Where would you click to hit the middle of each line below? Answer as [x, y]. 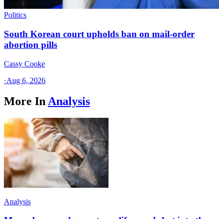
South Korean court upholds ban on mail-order [99, 34]
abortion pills [31, 45]
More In [25, 101]
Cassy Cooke [24, 64]
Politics [15, 15]
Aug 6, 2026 [26, 80]
